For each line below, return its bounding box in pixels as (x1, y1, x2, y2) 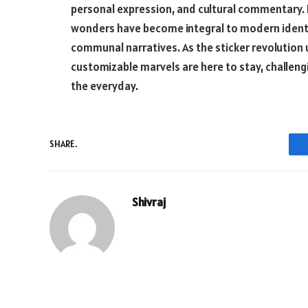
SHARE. (49, 138, 77, 150)
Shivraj (132, 194, 166, 210)
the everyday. (71, 78, 138, 93)
